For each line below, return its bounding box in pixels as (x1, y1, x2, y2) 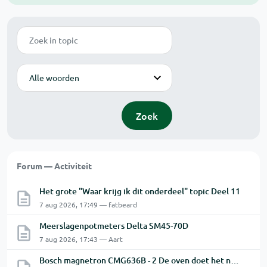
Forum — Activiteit (17, 160, 92, 171)
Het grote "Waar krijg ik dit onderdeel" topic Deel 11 (39, 185, 240, 197)
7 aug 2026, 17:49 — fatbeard (39, 200, 137, 209)
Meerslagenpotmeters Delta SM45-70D (39, 220, 188, 231)
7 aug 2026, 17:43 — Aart (39, 234, 123, 244)
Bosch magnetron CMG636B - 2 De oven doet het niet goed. (231, 254, 239, 266)
